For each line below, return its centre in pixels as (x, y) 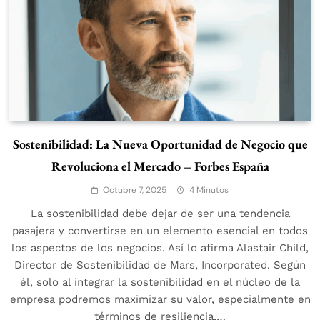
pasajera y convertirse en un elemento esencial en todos (160, 231)
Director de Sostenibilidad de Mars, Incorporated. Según (160, 265)
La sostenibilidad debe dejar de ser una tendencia (160, 214)
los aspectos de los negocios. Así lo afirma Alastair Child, (160, 248)
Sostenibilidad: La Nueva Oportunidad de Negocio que (160, 144)
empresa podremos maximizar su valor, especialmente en (160, 300)
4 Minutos (209, 190)
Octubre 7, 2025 (135, 190)
